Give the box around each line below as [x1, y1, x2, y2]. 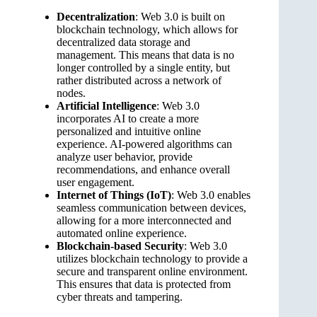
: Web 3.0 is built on [135, 11, 225, 23]
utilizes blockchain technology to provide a [57, 253, 248, 265]
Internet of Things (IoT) [57, 189, 171, 202]
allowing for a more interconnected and [57, 214, 231, 227]
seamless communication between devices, [57, 202, 246, 214]
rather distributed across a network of [57, 74, 221, 87]
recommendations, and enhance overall [57, 163, 230, 176]
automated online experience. [57, 227, 187, 240]
